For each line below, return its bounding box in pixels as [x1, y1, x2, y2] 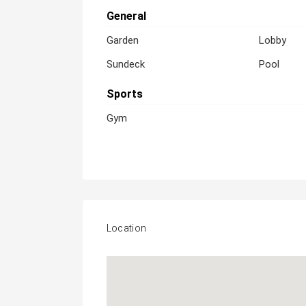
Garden [106, 34, 139, 46]
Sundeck [106, 58, 145, 70]
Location [106, 221, 147, 236]
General [106, 10, 146, 23]
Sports [106, 87, 143, 100]
